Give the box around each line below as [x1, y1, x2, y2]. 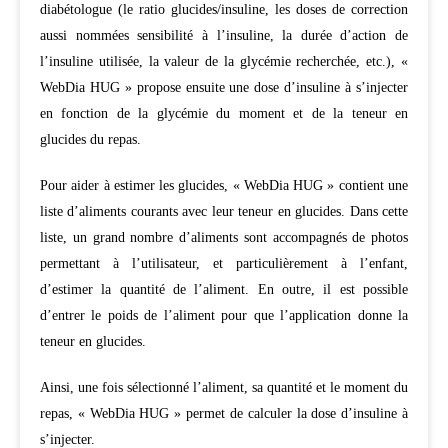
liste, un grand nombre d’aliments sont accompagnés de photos [40, 229, 408, 245]
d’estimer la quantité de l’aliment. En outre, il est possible [40, 281, 408, 297]
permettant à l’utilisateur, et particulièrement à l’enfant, [40, 255, 408, 271]
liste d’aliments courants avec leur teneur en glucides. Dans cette [40, 203, 408, 219]
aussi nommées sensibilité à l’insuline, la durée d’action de [40, 27, 408, 43]
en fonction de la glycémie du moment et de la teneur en [40, 105, 408, 121]
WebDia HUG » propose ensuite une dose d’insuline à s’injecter [40, 79, 408, 95]
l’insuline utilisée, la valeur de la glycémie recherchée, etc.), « [40, 53, 408, 69]
